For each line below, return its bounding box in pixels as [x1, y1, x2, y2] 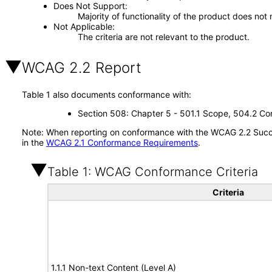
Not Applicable [53, 21, 112, 32]
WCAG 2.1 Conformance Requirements [46, 137, 198, 148]
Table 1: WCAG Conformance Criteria [47, 165, 258, 179]
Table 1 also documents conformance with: [22, 89, 191, 100]
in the [22, 137, 46, 148]
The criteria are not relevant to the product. [77, 32, 250, 42]
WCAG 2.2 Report [22, 59, 141, 76]
